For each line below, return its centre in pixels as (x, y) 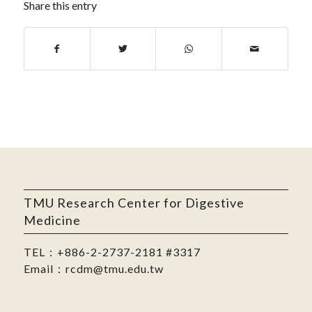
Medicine (52, 220)
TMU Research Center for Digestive (134, 203)
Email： (44, 269)
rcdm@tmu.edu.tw (114, 269)
